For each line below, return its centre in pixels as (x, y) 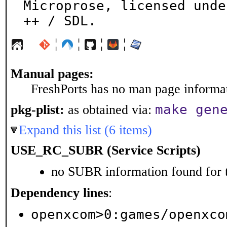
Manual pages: (52, 74)
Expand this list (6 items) (85, 130)
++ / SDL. (60, 21)
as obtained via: (110, 110)
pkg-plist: (37, 110)
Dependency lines (60, 193)
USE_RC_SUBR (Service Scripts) (106, 150)
